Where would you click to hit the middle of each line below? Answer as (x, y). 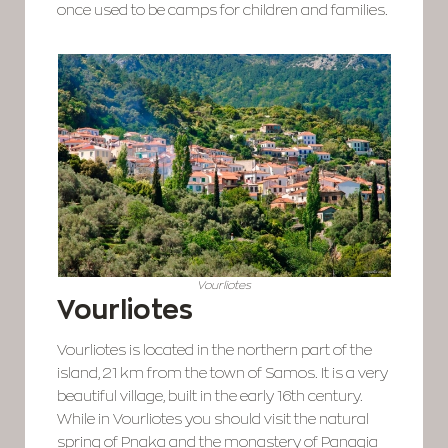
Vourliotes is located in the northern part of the (215, 350)
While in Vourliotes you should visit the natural (213, 419)
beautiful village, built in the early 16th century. (210, 396)
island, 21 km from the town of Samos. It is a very (223, 373)
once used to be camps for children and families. (223, 10)
